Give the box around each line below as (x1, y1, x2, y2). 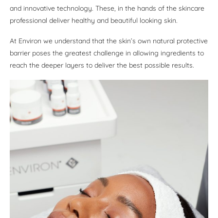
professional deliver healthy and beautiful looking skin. (10, 16, 178, 25)
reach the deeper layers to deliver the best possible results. (10, 61, 194, 70)
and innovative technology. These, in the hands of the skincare (10, 4, 204, 13)
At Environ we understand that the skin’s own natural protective (10, 36, 208, 46)
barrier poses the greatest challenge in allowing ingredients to (10, 49, 204, 58)
